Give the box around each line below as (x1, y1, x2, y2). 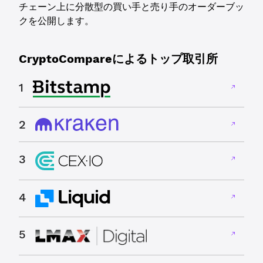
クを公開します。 (19, 15, 94, 26)
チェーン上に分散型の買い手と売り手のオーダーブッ (19, 1, 244, 12)
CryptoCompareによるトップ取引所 (19, 52, 218, 66)
